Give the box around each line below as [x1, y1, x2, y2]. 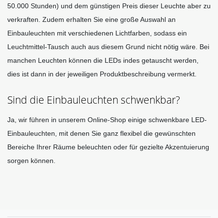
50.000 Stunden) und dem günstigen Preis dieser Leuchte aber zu [7, 2, 211, 10]
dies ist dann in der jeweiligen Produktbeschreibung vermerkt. [7, 70, 199, 78]
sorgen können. [7, 157, 55, 165]
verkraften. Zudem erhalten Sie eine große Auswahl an [7, 16, 176, 24]
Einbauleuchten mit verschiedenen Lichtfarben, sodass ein [7, 29, 187, 37]
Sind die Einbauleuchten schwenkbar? [7, 93, 180, 107]
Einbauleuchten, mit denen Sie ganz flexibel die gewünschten [7, 129, 196, 138]
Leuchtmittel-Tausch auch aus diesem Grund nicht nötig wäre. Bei [7, 43, 209, 51]
